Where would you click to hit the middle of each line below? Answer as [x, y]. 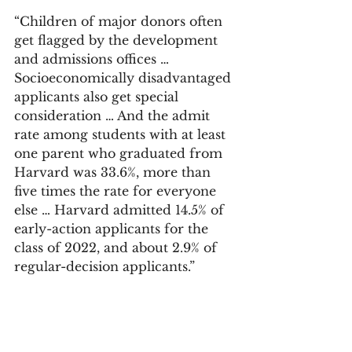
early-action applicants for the [113, 229]
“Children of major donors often [120, 21]
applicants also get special [98, 97]
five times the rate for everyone [117, 191]
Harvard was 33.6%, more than [114, 172]
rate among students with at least [122, 134]
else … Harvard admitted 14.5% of [121, 210]
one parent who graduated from [120, 153]
